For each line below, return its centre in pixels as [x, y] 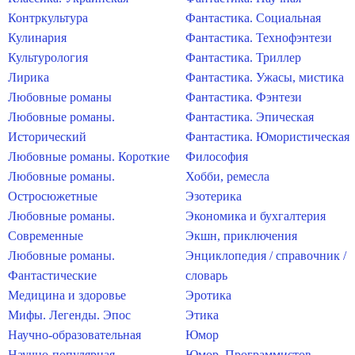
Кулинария [37, 38]
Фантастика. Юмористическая [267, 137]
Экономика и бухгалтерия [256, 216]
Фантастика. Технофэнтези [259, 38]
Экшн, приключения [241, 236]
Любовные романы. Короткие [89, 157]
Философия [217, 157]
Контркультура [48, 18]
